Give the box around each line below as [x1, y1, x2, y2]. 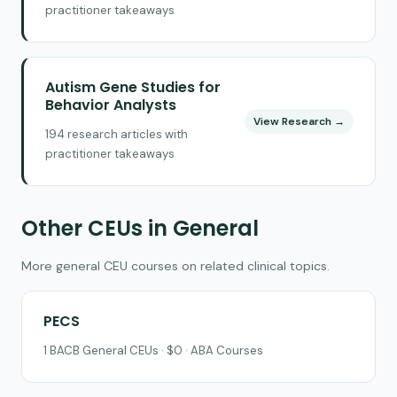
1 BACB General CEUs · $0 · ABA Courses [43, 342, 263, 358]
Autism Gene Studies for [45, 76, 221, 97]
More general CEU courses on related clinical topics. [21, 257, 330, 274]
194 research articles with [45, 126, 188, 142]
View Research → [253, 113, 345, 128]
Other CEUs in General [21, 213, 259, 243]
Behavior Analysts [45, 94, 176, 115]
